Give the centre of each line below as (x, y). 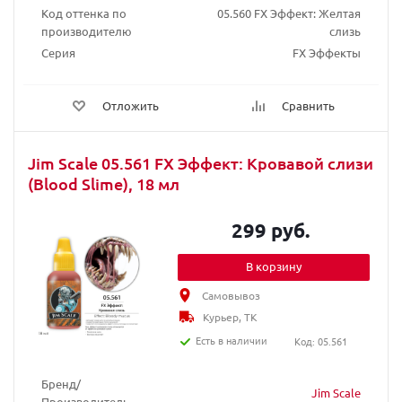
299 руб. (271, 230)
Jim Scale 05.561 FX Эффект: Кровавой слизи (201, 163)
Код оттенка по (84, 13)
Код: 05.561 (320, 341)
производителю (87, 31)
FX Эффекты (327, 52)
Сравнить (308, 105)
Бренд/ (61, 384)
